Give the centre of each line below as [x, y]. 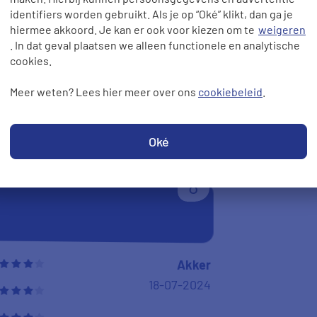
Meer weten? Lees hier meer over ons [104, 92]
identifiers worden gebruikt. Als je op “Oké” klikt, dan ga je [151, 14]
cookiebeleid [230, 92]
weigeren [282, 29]
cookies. [31, 60]
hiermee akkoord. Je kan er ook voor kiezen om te [133, 29]
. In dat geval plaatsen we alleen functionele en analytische [155, 45]
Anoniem [185, 68]
